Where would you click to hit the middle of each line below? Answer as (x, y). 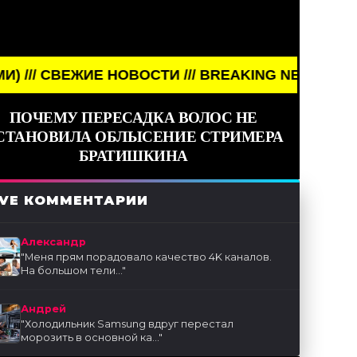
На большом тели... (72, 271)
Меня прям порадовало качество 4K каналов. (149, 257)
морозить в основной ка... (90, 338)
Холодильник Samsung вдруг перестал (129, 324)
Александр (54, 242)
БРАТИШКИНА (133, 156)
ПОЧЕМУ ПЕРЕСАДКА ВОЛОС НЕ (133, 118)
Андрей (44, 309)
